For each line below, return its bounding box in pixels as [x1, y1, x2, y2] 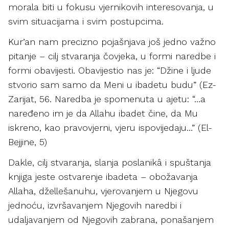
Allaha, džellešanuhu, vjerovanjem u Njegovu [8, 186, 198, 196]
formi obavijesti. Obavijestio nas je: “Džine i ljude [8, 65, 211, 76]
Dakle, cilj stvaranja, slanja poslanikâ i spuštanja [8, 157, 211, 168]
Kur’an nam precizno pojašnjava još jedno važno [8, 36, 216, 47]
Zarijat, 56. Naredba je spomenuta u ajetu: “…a [8, 94, 205, 104]
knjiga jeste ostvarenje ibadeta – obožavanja [8, 171, 198, 182]
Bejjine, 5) [8, 136, 47, 147]
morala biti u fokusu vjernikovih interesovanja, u [8, 2, 214, 12]
